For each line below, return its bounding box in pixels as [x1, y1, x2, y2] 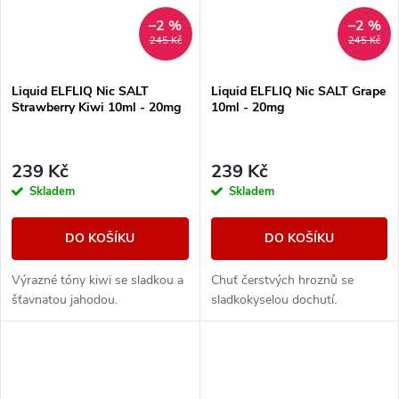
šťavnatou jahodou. [12, 291, 118, 309]
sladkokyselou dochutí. [210, 291, 340, 309]
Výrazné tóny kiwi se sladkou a [12, 272, 183, 289]
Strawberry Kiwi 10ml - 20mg [12, 98, 181, 116]
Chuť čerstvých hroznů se [210, 272, 354, 289]
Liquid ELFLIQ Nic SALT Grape [210, 82, 386, 100]
